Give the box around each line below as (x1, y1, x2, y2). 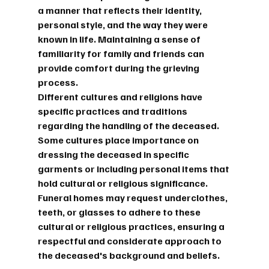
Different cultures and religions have (37, 90, 204, 103)
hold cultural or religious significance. (37, 177, 210, 189)
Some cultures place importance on (37, 133, 201, 146)
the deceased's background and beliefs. (37, 249, 220, 261)
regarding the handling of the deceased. (37, 119, 221, 131)
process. (37, 76, 78, 88)
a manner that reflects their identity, (37, 4, 204, 16)
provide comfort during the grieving (37, 61, 201, 74)
